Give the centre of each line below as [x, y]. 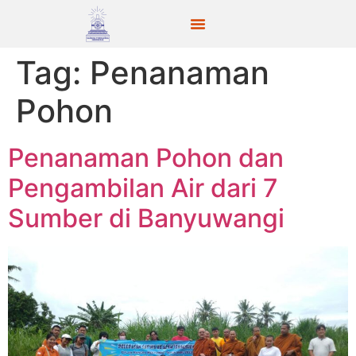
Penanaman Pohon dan [146, 158]
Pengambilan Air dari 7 [143, 188]
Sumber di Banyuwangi [146, 218]
